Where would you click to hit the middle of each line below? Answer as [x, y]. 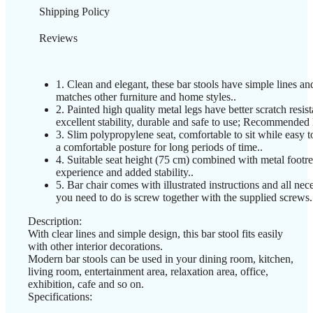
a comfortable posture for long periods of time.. [159, 147]
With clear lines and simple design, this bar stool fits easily [155, 233]
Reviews [58, 38]
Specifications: [60, 296]
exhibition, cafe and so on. [86, 284]
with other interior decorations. [95, 246]
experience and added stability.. [125, 172]
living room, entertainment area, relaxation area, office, [148, 271]
